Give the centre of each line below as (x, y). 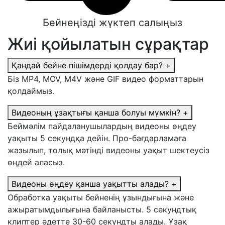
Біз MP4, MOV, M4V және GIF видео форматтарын (105, 79)
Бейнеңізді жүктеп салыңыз (113, 23)
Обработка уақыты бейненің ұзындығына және (101, 198)
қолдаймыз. (31, 91)
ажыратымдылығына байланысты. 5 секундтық (102, 210)
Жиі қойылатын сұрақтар (108, 44)
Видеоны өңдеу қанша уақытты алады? (90, 184)
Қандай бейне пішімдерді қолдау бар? (87, 66)
